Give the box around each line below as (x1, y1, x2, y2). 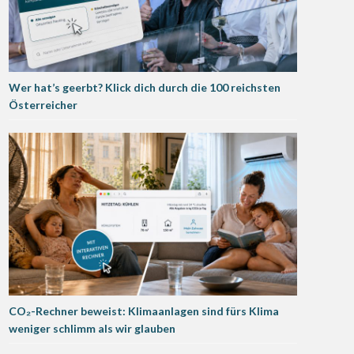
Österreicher (9, 98, 77, 112)
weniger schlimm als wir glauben (9, 321, 175, 335)
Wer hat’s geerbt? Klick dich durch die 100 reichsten (9, 81, 281, 95)
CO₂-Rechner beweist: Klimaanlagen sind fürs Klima (9, 303, 279, 318)
